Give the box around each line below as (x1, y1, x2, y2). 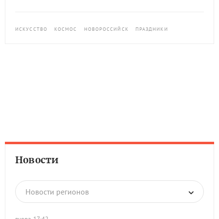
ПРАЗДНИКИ (135, 26, 168, 32)
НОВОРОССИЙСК (84, 26, 129, 32)
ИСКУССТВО (15, 26, 47, 32)
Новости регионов (25, 187, 89, 197)
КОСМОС (54, 26, 77, 32)
